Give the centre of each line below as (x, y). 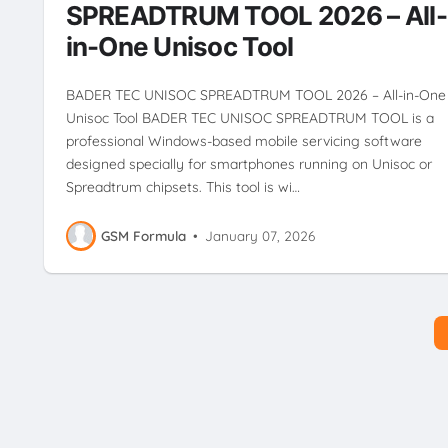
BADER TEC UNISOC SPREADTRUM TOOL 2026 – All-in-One (255, 94)
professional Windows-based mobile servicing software (243, 140)
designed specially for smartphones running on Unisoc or (248, 163)
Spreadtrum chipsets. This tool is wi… (182, 186)
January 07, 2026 (260, 236)
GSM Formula (143, 236)
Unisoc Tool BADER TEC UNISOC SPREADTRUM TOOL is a (249, 117)
